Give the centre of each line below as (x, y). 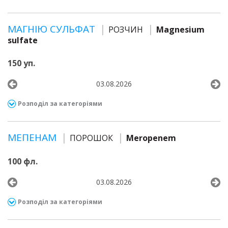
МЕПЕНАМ (33, 137)
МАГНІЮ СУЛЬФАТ (53, 29)
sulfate (23, 40)
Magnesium (180, 30)
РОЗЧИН (126, 30)
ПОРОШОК (91, 138)
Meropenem (151, 138)
